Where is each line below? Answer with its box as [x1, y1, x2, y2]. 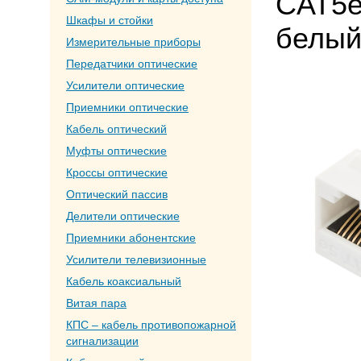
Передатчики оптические [66, 57, 197, 70]
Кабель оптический [66, 122, 167, 135]
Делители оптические [66, 210, 180, 222]
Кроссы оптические [66, 166, 168, 179]
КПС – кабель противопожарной [66, 318, 236, 331]
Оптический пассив [66, 188, 168, 201]
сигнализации [66, 334, 139, 347]
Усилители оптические [66, 79, 185, 92]
